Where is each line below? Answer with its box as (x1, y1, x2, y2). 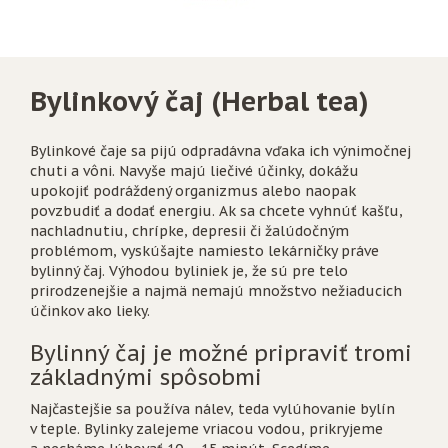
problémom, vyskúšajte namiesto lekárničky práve (30, 242, 379, 260)
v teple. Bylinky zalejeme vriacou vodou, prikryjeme (30, 420, 383, 438)
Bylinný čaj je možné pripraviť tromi (30, 339, 412, 367)
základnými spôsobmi (30, 363, 262, 391)
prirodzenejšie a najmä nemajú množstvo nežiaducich (30, 282, 402, 300)
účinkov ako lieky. (30, 302, 150, 320)
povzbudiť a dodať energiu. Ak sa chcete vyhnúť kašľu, (30, 202, 403, 220)
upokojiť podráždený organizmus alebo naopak (30, 182, 356, 200)
